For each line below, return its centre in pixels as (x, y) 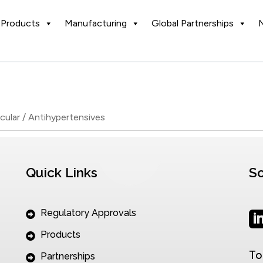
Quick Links (61, 173)
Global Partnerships (193, 23)
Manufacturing (96, 23)
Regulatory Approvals (88, 213)
